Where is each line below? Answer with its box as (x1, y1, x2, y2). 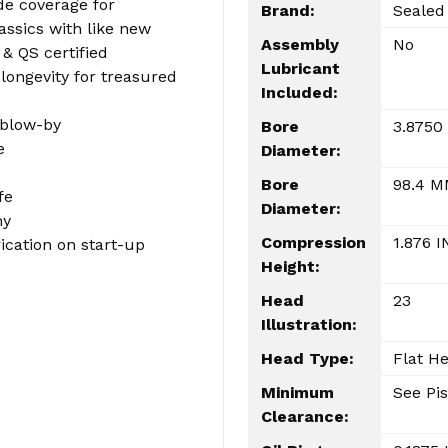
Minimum (261, 382, 334, 402)
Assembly (261, 34, 339, 54)
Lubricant (261, 58, 340, 78)
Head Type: (261, 348, 354, 368)
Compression (261, 232, 366, 252)
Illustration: (261, 314, 357, 334)
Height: (261, 256, 320, 276)
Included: (261, 82, 338, 102)
